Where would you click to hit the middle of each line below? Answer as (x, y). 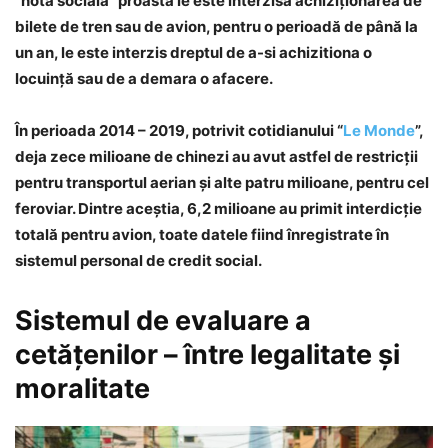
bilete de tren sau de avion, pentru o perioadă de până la (216, 27)
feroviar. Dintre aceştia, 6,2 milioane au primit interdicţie (218, 209)
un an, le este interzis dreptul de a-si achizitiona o (193, 53)
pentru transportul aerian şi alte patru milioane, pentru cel (222, 183)
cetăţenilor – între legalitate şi (207, 355)
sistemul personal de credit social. (138, 261)
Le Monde (379, 131)
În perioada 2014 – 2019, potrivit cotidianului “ (179, 131)
